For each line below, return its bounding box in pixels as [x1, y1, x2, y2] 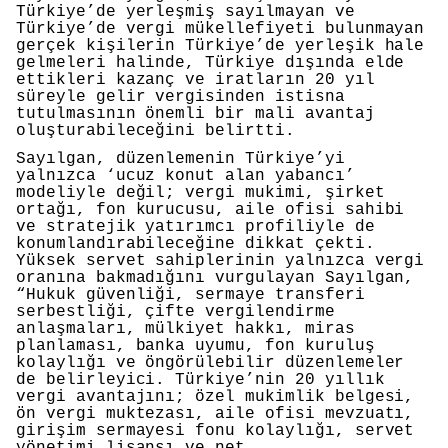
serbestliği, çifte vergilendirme [16, 302, 335, 321]
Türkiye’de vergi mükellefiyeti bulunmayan [16, 20, 425, 39]
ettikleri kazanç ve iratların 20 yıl [16, 71, 375, 90]
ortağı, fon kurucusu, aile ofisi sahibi [16, 200, 405, 219]
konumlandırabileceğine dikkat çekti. [16, 234, 375, 253]
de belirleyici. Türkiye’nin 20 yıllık [16, 370, 385, 389]
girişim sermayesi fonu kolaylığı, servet [16, 421, 415, 440]
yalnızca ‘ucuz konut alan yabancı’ [16, 166, 355, 185]
